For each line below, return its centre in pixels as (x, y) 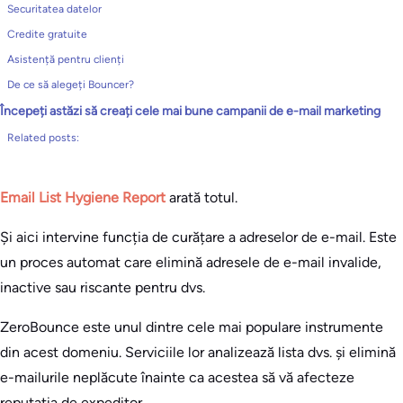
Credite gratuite (47, 34)
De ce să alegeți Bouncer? (71, 85)
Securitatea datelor (54, 9)
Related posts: (43, 138)
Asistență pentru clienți (66, 59)
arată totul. (201, 197)
